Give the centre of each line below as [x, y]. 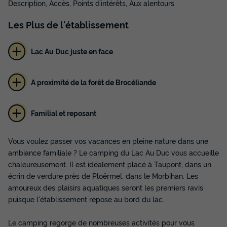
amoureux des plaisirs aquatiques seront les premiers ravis [106, 187]
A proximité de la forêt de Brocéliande [93, 82]
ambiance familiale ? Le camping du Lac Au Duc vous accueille [113, 152]
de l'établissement [87, 24]
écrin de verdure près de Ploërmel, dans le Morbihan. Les [103, 175]
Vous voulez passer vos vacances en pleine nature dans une [108, 140]
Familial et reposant [63, 113]
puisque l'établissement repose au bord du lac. [86, 199]
